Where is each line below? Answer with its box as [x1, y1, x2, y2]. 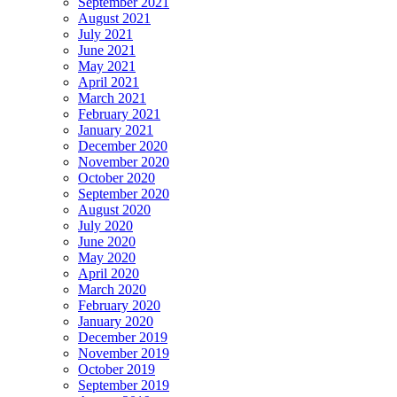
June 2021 [78, 43, 136, 58]
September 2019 [78, 378, 169, 393]
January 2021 [78, 122, 153, 138]
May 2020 [78, 250, 136, 266]
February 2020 [78, 298, 160, 314]
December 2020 [78, 138, 167, 154]
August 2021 [78, 11, 151, 27]
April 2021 [78, 74, 139, 90]
